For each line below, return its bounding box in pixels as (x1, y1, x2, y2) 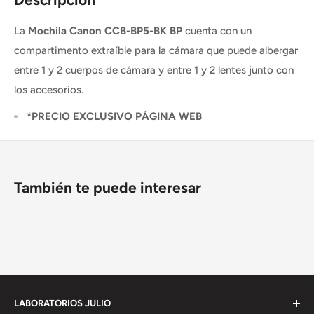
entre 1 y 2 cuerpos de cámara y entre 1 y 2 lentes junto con (14, 63, 294, 76)
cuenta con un (182, 24, 252, 37)
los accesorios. (14, 83, 83, 96)
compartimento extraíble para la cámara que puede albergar (14, 43, 298, 57)
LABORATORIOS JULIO (14, 298, 111, 309)
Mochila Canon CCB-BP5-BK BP (28, 24, 182, 37)
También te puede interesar (14, 179, 201, 197)
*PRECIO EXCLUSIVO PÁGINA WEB (27, 110, 202, 123)
